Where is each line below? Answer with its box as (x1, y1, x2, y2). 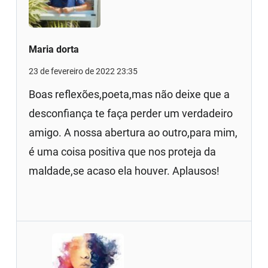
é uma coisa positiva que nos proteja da (29, 145, 217, 158)
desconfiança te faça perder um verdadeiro (29, 106, 233, 120)
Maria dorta (29, 43, 80, 55)
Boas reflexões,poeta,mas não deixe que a (29, 87, 230, 100)
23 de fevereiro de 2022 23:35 (29, 66, 138, 76)
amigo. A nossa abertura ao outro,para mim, (29, 126, 238, 139)
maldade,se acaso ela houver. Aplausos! (29, 164, 220, 177)
